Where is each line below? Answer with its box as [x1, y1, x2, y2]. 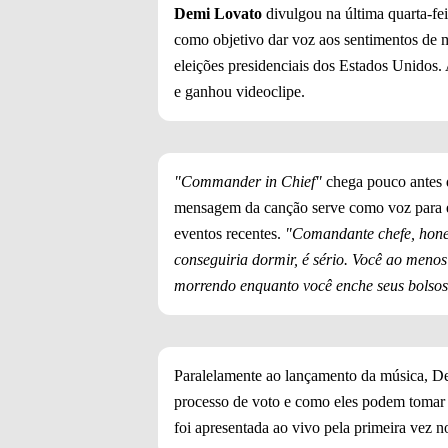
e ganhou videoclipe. [174, 83, 309, 101]
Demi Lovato [174, 5, 262, 23]
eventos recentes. [174, 225, 285, 243]
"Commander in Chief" [174, 173, 322, 191]
